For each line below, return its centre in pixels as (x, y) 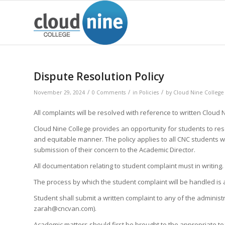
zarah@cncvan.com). (65, 209)
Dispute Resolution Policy (99, 76)
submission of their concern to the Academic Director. (115, 150)
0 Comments (109, 92)
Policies (149, 92)
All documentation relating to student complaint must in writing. (129, 166)
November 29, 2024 (59, 92)
